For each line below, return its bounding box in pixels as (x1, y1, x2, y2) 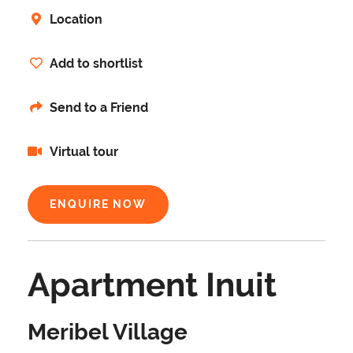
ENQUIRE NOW (50, 198, 147, 211)
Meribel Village (28, 319, 188, 346)
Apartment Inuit (28, 266, 277, 305)
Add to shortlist (50, 56, 143, 72)
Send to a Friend (50, 100, 148, 116)
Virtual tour (47, 144, 118, 160)
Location (50, 12, 102, 28)
